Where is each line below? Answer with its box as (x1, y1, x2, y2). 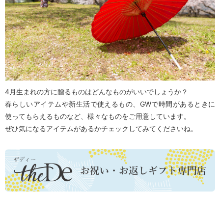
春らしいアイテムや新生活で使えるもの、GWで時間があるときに (5, 100, 215, 109)
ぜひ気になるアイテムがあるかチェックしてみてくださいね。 (5, 124, 197, 133)
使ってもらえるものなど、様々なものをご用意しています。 (5, 112, 191, 121)
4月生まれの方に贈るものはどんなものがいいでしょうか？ (5, 87, 188, 96)
